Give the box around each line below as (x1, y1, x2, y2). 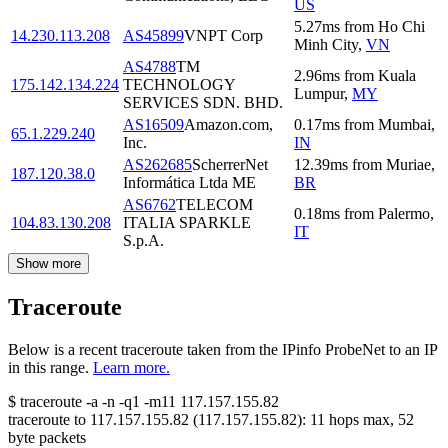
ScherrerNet (192, 156, 268, 174)
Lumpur (294, 85, 344, 103)
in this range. (8, 359, 89, 377)
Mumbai (378, 116, 431, 134)
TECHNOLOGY (123, 76, 235, 94)
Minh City (294, 36, 358, 54)
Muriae (386, 156, 431, 174)
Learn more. (93, 359, 170, 377)
